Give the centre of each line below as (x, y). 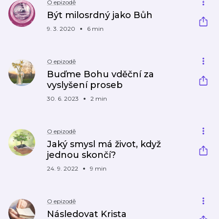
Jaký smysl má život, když (104, 144)
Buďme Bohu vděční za (100, 74)
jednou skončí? (81, 155)
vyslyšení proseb (85, 85)
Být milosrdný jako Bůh (100, 15)
